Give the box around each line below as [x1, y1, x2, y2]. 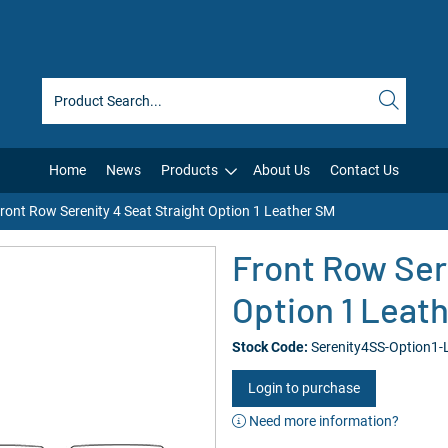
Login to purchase [248, 380, 360, 396]
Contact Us [330, 162, 399, 178]
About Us [253, 162, 310, 178]
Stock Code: [232, 339, 308, 355]
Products [161, 162, 218, 178]
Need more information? [246, 413, 399, 429]
